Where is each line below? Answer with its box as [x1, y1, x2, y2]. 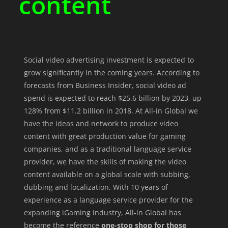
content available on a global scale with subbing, [23, 169, 190, 180]
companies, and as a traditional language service [23, 144, 191, 154]
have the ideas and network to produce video [23, 119, 178, 129]
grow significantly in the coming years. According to [23, 68, 199, 78]
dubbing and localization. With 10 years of [23, 182, 168, 192]
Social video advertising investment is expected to [23, 55, 194, 65]
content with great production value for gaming [23, 131, 186, 141]
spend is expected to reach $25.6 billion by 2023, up [23, 93, 202, 103]
